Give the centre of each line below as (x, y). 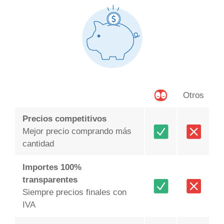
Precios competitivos (64, 119)
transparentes (50, 180)
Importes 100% (52, 167)
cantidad (38, 144)
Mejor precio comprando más (77, 131)
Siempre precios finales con (74, 192)
